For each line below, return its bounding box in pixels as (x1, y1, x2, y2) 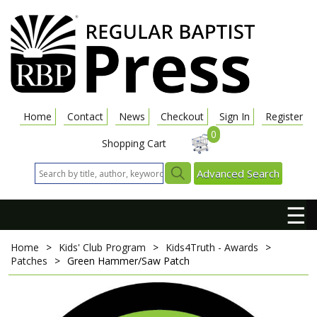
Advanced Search (197, 166, 279, 180)
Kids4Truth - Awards (166, 241, 258, 254)
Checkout (160, 110, 204, 123)
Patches (11, 254, 47, 267)
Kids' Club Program (59, 241, 146, 254)
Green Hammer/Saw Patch (67, 254, 190, 267)
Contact (67, 110, 103, 123)
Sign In (219, 110, 250, 123)
